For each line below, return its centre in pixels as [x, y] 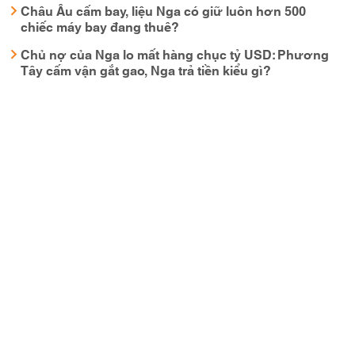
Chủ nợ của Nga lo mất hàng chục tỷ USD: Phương [175, 53]
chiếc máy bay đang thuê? [100, 26]
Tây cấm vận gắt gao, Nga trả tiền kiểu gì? [146, 69]
